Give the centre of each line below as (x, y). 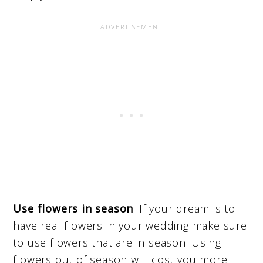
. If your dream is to (185, 209)
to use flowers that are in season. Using (117, 243)
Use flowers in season (73, 209)
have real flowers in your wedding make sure (130, 226)
